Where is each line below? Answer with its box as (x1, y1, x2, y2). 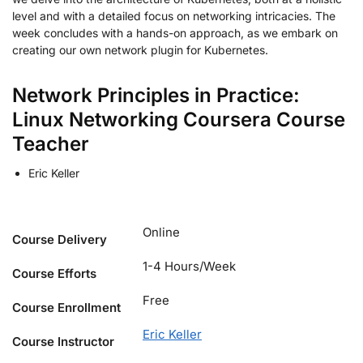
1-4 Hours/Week (143, 258, 236, 274)
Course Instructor (12, 333, 114, 349)
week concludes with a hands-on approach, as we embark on (12, 25, 338, 40)
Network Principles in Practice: (12, 83, 300, 107)
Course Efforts (12, 265, 96, 281)
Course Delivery (12, 231, 107, 247)
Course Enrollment (12, 299, 121, 315)
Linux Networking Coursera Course (12, 107, 345, 131)
